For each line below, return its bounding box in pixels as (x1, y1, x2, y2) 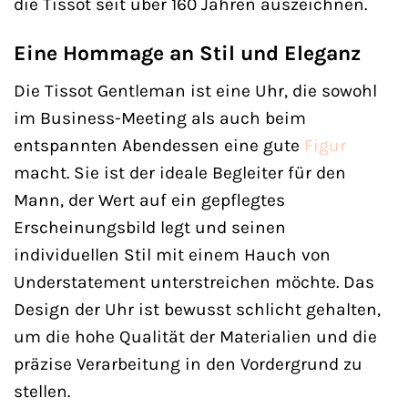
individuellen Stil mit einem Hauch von (14, 243, 331, 265)
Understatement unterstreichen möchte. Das (14, 270, 374, 292)
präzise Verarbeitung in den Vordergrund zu (14, 352, 362, 374)
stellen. (14, 380, 70, 402)
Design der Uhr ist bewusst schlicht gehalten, (14, 298, 381, 320)
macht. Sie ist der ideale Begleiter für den (14, 161, 346, 183)
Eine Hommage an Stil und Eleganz (14, 41, 361, 66)
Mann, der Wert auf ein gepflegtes (14, 189, 285, 210)
